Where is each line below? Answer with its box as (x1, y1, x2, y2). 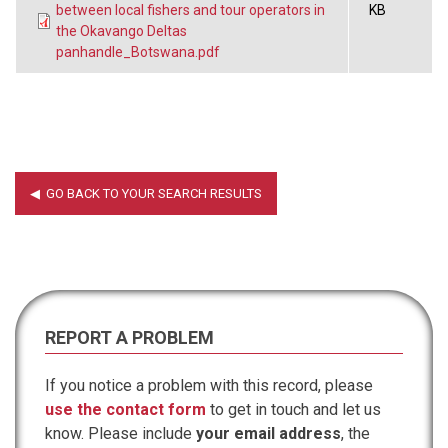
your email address (196, 423, 341, 443)
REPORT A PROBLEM (45, 326, 214, 348)
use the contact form (45, 399, 206, 419)
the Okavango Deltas (56, 22, 187, 39)
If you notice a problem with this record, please (45, 375, 373, 395)
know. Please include (45, 423, 196, 443)
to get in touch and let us (206, 399, 381, 419)
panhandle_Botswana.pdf (56, 43, 220, 60)
